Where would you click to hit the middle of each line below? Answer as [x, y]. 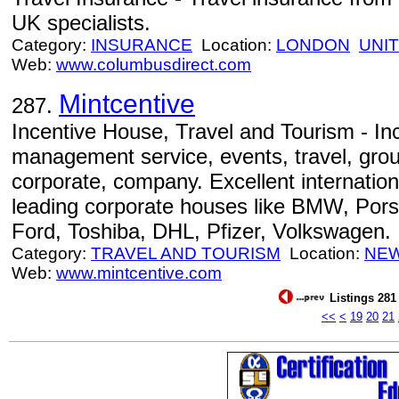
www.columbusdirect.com [154, 65]
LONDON [313, 45]
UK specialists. [81, 23]
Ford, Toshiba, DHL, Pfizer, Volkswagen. [201, 231]
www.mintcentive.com [139, 273]
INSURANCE [142, 45]
